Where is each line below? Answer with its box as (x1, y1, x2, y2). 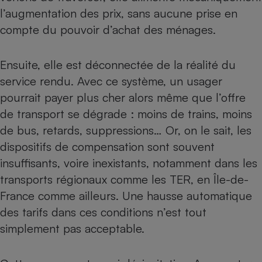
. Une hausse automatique (116, 188, 252, 203)
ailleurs (75, 188, 116, 203)
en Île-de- (197, 171, 249, 187)
